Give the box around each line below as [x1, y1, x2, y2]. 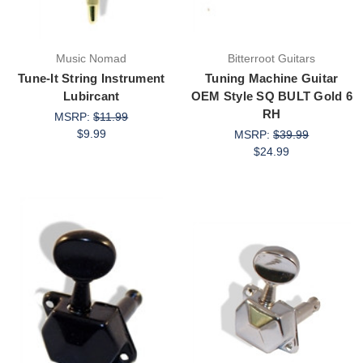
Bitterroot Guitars [228, 52, 316, 66]
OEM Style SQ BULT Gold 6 [190, 89, 352, 104]
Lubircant [63, 89, 120, 104]
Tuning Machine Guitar [205, 71, 339, 86]
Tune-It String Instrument [18, 71, 165, 86]
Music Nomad [56, 52, 127, 66]
